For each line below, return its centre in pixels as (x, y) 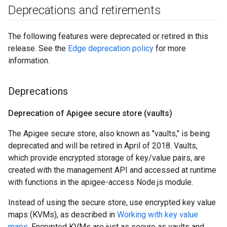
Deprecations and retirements (85, 10)
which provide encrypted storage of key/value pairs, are (107, 158)
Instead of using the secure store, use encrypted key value (112, 202)
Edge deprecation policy (111, 48)
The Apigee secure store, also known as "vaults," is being (109, 134)
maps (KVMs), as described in (63, 215)
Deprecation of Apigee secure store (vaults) (90, 113)
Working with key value (158, 215)
